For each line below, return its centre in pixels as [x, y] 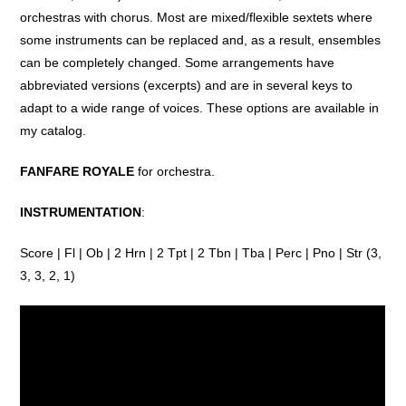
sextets [314, 18]
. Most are [181, 18]
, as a [262, 40]
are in [247, 86]
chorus [130, 18]
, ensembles [346, 40]
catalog [62, 131]
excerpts [173, 86]
